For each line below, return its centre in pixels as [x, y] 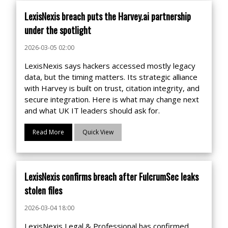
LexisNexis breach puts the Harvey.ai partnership [108, 16]
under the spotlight [58, 30]
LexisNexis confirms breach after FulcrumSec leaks [111, 177]
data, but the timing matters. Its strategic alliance [111, 77]
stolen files [43, 190]
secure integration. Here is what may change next [112, 99]
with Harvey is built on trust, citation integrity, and [112, 88]
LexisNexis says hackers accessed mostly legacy [110, 66]
